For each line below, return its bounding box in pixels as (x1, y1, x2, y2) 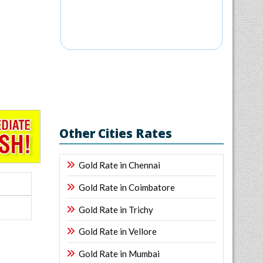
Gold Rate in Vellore (79, 226, 157, 237)
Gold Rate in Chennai (79, 159, 160, 170)
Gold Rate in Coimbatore (79, 181, 175, 193)
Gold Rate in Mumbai (79, 248, 160, 259)
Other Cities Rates (59, 124, 172, 141)
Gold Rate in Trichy (79, 204, 153, 215)
